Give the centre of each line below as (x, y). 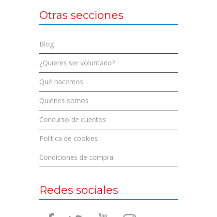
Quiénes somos (64, 101)
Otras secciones (81, 15)
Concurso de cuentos (72, 119)
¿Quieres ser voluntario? (77, 63)
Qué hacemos (61, 82)
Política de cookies (68, 138)
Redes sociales (78, 190)
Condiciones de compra (76, 157)
